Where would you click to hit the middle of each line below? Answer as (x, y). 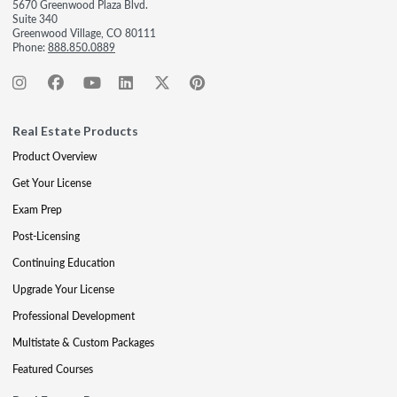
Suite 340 (35, 19)
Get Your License (52, 183)
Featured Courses (53, 369)
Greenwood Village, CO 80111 (84, 33)
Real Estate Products (75, 130)
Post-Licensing (46, 236)
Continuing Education (64, 262)
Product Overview (54, 156)
